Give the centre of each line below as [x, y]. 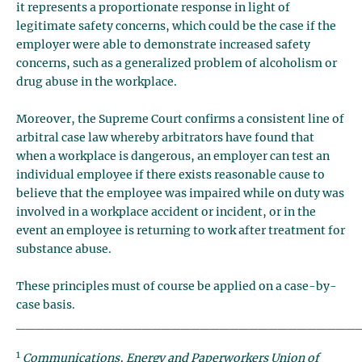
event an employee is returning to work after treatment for [181, 231]
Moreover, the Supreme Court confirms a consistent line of [180, 120]
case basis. [46, 305]
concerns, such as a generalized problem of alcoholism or [177, 64]
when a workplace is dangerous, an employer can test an [173, 157]
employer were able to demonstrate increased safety [163, 45]
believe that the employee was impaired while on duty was [180, 194]
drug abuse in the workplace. [97, 82]
